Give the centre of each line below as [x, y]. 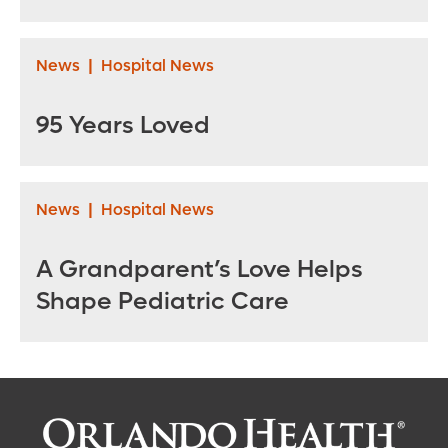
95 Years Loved [123, 125]
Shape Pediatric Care [162, 301]
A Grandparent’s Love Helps [199, 269]
